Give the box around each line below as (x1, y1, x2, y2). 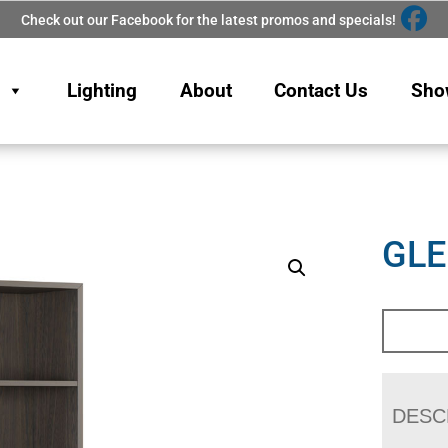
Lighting (66, 78, 137, 102)
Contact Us (274, 78, 369, 102)
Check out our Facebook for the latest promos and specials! (21, 11, 396, 28)
